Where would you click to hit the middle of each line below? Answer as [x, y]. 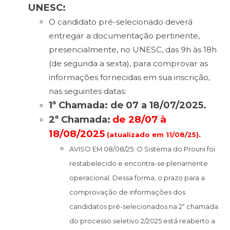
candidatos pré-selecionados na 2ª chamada [144, 206]
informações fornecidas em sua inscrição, [129, 77]
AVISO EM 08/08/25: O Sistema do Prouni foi [142, 149]
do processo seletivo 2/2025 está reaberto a [142, 221]
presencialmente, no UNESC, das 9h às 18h [133, 50]
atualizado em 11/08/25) [154, 135]
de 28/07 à [139, 119]
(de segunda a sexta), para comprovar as [128, 63]
